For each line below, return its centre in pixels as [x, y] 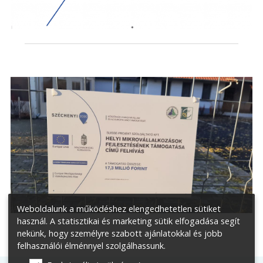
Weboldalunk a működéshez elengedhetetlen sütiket [119, 208]
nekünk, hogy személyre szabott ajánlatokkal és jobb [119, 233]
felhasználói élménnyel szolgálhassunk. [91, 245]
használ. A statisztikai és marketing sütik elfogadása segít [128, 221]
